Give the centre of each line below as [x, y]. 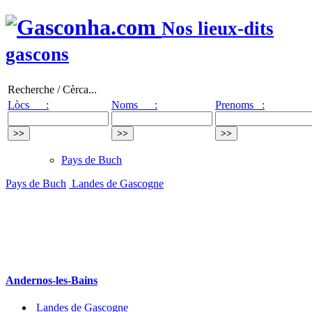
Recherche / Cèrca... [52, 89]
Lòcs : [28, 104]
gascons [37, 55]
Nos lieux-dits [218, 29]
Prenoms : [240, 104]
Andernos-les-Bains [52, 281]
